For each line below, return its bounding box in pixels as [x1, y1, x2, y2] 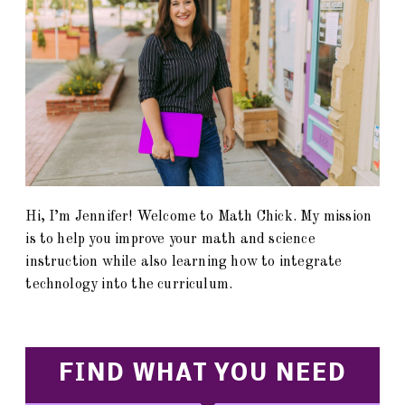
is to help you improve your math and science [25, 231, 316, 247]
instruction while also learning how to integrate [25, 254, 343, 269]
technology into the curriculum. [25, 277, 233, 292]
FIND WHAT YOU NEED [58, 362, 347, 387]
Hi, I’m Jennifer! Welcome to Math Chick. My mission [25, 209, 372, 224]
